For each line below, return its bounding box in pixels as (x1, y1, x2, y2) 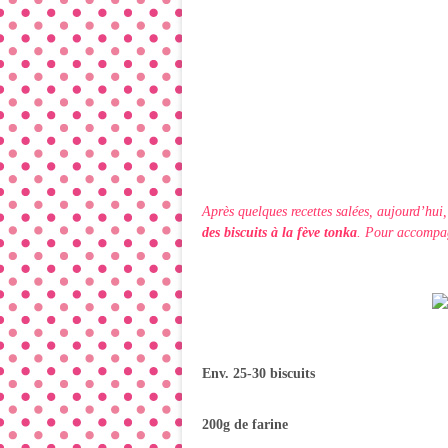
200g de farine (202, 417, 288, 432)
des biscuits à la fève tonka (202, 225, 357, 240)
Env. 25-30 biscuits (202, 366, 315, 381)
